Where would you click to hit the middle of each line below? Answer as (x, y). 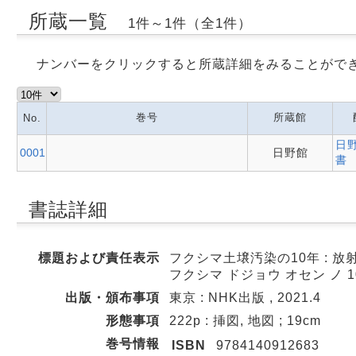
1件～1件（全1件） (190, 23)
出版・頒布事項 (112, 298)
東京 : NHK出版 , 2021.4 (245, 298)
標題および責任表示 (99, 258)
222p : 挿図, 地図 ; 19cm (245, 321)
